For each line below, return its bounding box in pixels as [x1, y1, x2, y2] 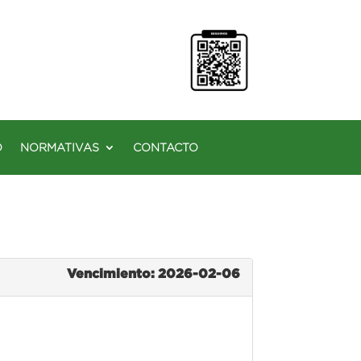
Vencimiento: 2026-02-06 [66, 265, 240, 280]
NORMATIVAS [20, 140, 99, 154]
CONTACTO [133, 140, 198, 154]
